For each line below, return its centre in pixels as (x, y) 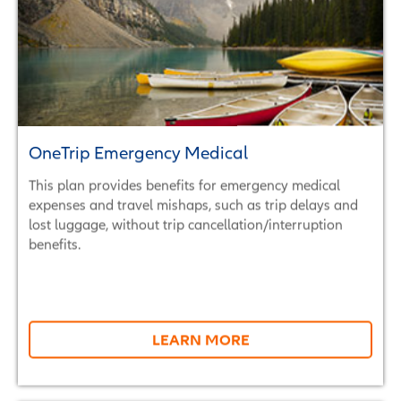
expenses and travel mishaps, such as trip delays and (193, 204)
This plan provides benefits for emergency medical (184, 184)
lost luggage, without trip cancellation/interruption (186, 224)
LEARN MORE (200, 339)
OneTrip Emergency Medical (138, 152)
